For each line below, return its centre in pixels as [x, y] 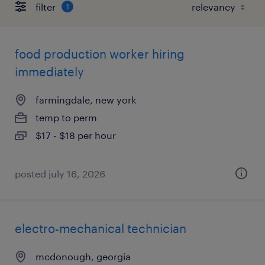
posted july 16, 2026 [60, 174]
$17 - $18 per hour [76, 135]
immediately [49, 72]
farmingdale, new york [86, 100]
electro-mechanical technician [101, 228]
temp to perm [66, 117]
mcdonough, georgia [83, 256]
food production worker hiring [100, 54]
